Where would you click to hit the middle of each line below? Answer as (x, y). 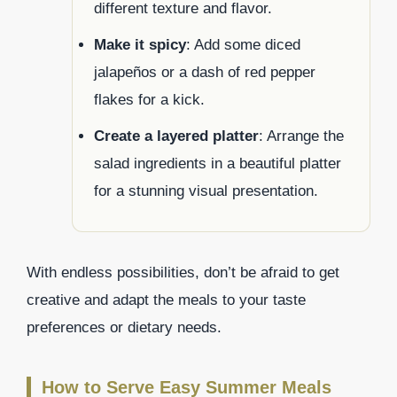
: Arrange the (301, 136)
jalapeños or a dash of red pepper (205, 72)
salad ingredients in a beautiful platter (218, 163)
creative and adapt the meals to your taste (166, 300)
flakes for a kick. (149, 99)
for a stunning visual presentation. (206, 191)
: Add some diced (243, 44)
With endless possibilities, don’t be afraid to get (183, 272)
